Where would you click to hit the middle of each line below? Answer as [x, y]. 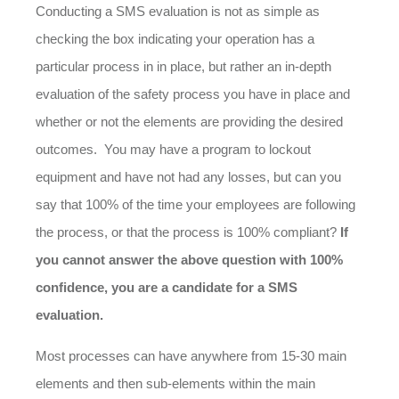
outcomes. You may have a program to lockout [173, 149]
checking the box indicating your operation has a [175, 39]
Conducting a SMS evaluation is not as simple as [178, 11]
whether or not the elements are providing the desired [189, 122]
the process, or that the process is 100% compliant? [188, 232]
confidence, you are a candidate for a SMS [167, 287]
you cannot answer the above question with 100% [189, 260]
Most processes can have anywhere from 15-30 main [191, 356]
